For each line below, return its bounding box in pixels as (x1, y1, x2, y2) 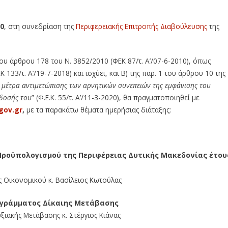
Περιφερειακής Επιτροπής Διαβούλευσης (76, 21, 207, 31)
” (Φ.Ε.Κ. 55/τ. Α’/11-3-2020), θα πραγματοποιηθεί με (32, 92, 199, 102)
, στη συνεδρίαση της (4, 21, 76, 31)
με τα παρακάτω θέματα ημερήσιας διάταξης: (26, 104, 171, 115)
